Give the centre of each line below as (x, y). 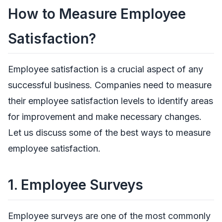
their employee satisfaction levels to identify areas (111, 101)
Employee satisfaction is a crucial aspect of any (106, 69)
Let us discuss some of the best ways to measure (109, 133)
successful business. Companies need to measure (110, 85)
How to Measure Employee (97, 14)
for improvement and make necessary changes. (105, 117)
